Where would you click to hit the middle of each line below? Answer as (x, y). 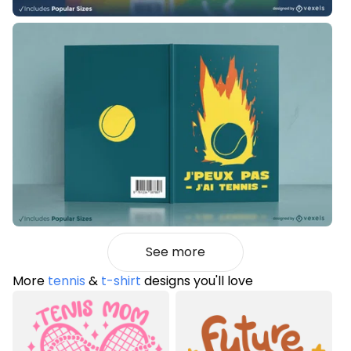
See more (175, 252)
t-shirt (121, 281)
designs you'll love (197, 281)
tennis (67, 281)
